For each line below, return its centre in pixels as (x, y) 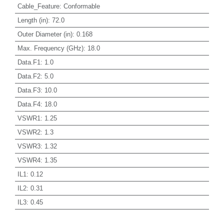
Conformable (81, 6)
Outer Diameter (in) (45, 34)
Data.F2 (29, 76)
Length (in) (32, 20)
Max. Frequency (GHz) (50, 48)
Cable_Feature (38, 6)
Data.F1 (29, 62)
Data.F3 (29, 90)
